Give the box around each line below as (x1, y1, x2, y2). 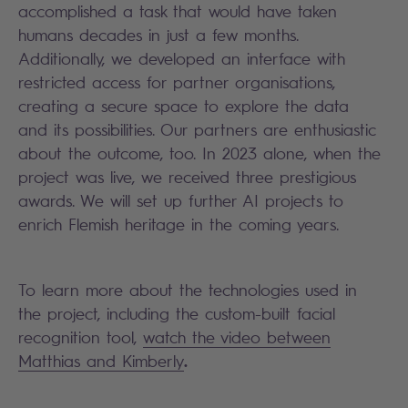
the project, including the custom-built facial (18, 303, 335, 324)
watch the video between (143, 327, 331, 348)
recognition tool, (18, 327, 137, 348)
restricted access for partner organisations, (18, 72, 335, 93)
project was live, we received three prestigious (18, 167, 356, 188)
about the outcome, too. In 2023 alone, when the (18, 143, 381, 164)
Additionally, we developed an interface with (18, 48, 345, 69)
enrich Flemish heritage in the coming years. (18, 214, 339, 235)
